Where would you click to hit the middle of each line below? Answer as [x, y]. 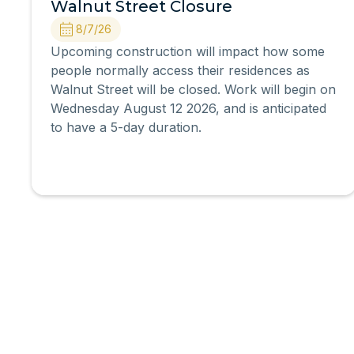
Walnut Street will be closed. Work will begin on [193, 89]
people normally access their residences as [180, 70]
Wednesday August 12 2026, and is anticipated [188, 108]
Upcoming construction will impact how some [188, 51]
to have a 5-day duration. [126, 127]
